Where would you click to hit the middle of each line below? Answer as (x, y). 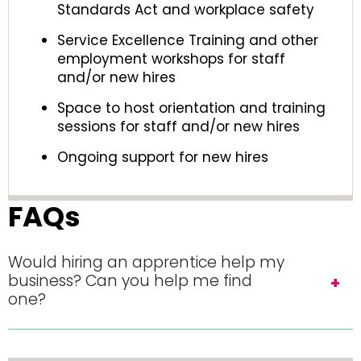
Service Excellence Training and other (188, 40)
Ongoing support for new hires (163, 157)
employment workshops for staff (171, 59)
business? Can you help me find (130, 281)
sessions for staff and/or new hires (178, 127)
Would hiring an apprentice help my (146, 262)
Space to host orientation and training (191, 108)
